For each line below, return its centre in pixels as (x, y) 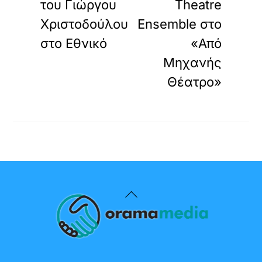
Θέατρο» (194, 82)
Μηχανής (192, 63)
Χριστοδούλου (85, 24)
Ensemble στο (179, 24)
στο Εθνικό (74, 43)
